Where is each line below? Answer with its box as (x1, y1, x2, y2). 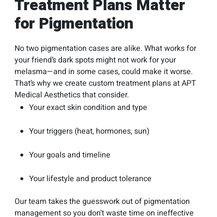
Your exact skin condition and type (29, 102, 147, 113)
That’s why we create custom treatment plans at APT (15, 77, 196, 89)
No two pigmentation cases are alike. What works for (15, 43, 196, 54)
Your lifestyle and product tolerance (29, 173, 152, 185)
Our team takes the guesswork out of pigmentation (15, 196, 190, 207)
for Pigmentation (15, 12, 133, 35)
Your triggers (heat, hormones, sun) (29, 125, 150, 137)
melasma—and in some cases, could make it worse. (15, 66, 193, 77)
